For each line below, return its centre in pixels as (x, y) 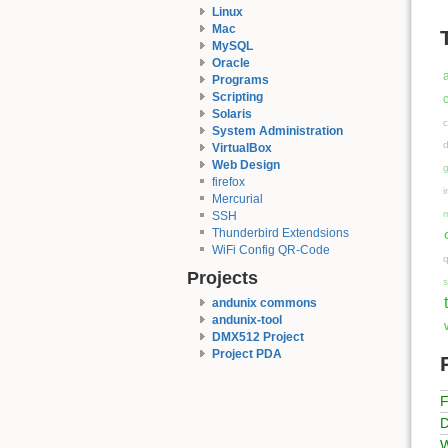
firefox (228, 181)
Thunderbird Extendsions (280, 232)
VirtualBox (241, 147)
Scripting (237, 96)
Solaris (231, 113)
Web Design (245, 164)
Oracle (230, 62)
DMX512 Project (257, 337)
